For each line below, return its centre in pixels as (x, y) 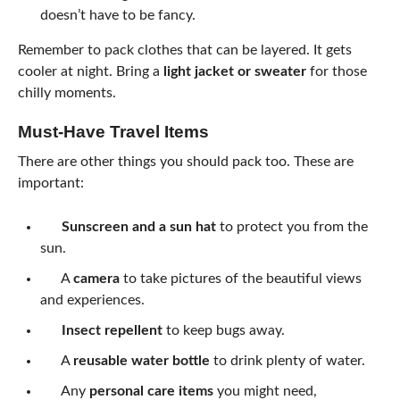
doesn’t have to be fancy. (117, 15)
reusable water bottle (141, 361)
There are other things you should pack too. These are (185, 162)
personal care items (151, 391)
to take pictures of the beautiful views (240, 279)
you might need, (265, 391)
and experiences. (92, 300)
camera (96, 279)
